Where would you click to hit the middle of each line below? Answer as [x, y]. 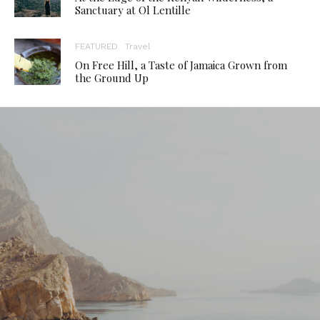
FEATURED [96, 46]
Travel [138, 46]
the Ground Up [112, 77]
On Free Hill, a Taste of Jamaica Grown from [181, 65]
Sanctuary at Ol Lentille [133, 10]
